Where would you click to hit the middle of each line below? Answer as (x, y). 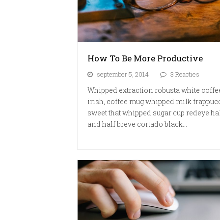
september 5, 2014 (123, 74)
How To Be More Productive (145, 58)
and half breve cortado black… (137, 124)
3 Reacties (185, 74)
